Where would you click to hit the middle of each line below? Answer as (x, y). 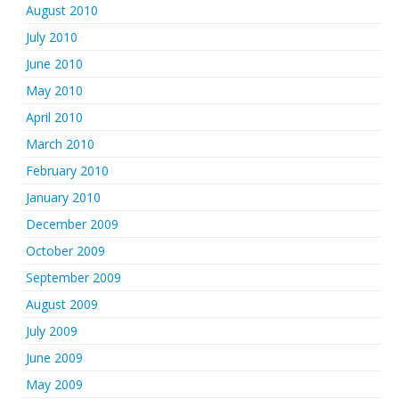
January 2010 (63, 197)
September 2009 (73, 277)
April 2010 (54, 117)
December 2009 (72, 224)
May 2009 (54, 384)
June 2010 (54, 64)
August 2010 (62, 10)
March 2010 (60, 144)
